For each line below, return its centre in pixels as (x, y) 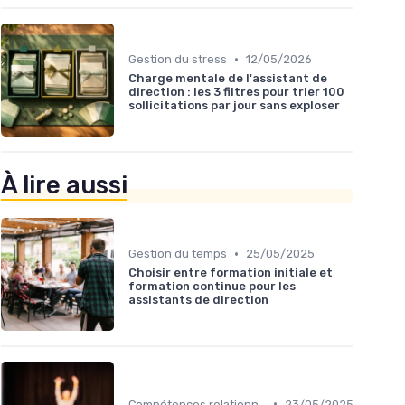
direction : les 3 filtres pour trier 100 (236, 92)
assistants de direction (198, 300)
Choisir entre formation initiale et (231, 273)
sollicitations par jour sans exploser (234, 106)
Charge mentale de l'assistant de (228, 79)
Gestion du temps (178, 254)
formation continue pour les (212, 287)
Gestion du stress (178, 60)
